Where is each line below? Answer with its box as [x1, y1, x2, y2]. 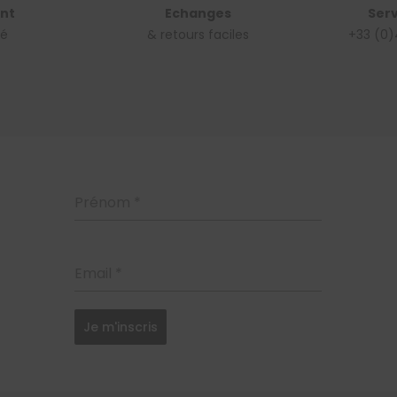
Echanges [164, 4, 231, 23]
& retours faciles [146, 26, 249, 44]
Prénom [74, 192, 134, 214]
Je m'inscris [82, 318, 158, 337]
